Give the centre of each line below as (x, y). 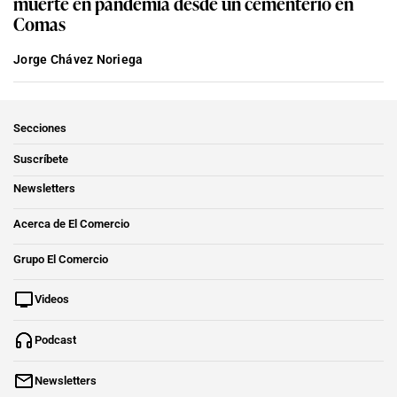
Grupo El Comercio (61, 259)
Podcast (55, 339)
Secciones (40, 128)
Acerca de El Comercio (71, 223)
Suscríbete (41, 159)
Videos (52, 299)
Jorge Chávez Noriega (78, 59)
